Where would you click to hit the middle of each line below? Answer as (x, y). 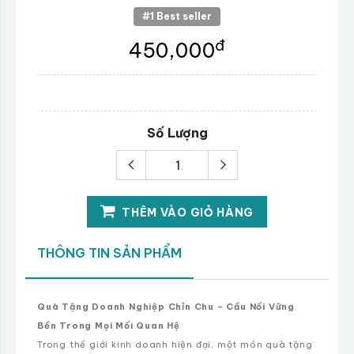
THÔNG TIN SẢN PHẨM (109, 253)
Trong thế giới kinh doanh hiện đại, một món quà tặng (175, 345)
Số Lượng (177, 133)
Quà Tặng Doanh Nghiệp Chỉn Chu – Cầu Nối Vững (166, 307)
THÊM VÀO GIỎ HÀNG (186, 213)
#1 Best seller (177, 17)
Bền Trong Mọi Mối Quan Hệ (109, 326)
